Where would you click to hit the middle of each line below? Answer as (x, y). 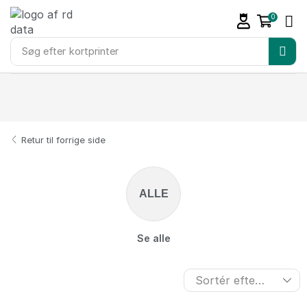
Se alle (153, 238)
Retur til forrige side (64, 140)
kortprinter (94, 51)
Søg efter (44, 51)
